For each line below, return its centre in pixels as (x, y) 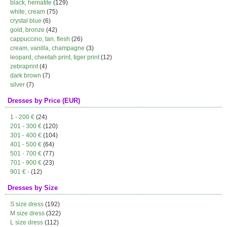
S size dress (27, 204)
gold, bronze (27, 30)
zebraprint (24, 66)
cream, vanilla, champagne (47, 48)
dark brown (26, 75)
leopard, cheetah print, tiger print (55, 57)
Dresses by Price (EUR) (44, 101)
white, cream (28, 12)
